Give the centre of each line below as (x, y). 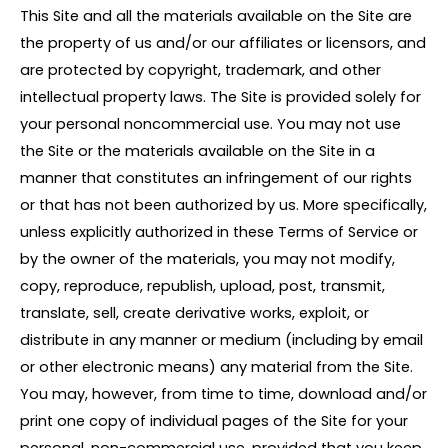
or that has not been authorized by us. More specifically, (223, 205)
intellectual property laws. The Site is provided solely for (220, 97)
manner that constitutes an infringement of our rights (216, 178)
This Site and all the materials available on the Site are (216, 16)
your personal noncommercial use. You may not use (210, 124)
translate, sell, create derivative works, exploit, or (194, 313)
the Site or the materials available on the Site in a (197, 151)
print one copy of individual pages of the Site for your (214, 421)
